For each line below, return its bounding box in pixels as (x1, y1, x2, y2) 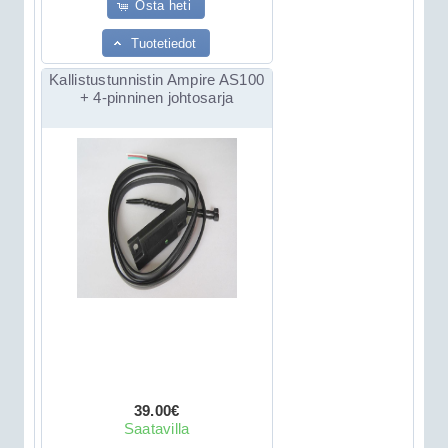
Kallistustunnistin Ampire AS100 (49, 72, 265, 88)
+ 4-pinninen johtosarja (79, 90, 234, 106)
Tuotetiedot (130, 35, 196, 51)
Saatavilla (123, 421, 190, 437)
